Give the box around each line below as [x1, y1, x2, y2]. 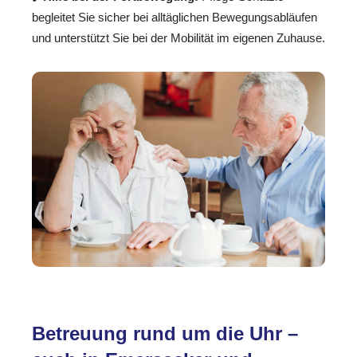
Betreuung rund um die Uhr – [32, 323, 298, 345]
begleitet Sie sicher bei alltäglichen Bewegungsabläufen [32, 10, 317, 25]
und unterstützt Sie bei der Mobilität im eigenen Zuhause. [32, 31, 325, 45]
